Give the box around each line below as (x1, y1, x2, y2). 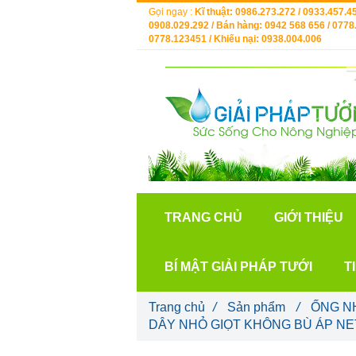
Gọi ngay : (149, 6, 195, 17)
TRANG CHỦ (164, 210, 242, 224)
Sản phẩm (227, 300, 288, 314)
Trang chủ (149, 300, 205, 314)
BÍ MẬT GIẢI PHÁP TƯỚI (164, 259, 312, 273)
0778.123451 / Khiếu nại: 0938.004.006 (149, 33, 322, 44)
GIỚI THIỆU (274, 210, 343, 224)
